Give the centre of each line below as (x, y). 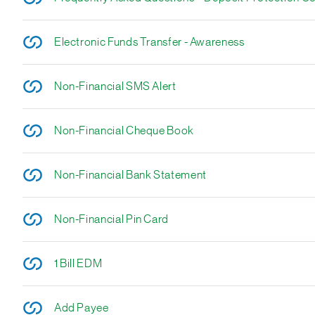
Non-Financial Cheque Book (124, 131)
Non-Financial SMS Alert (115, 86)
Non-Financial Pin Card (111, 219)
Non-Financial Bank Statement (130, 175)
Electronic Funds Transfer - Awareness (149, 42)
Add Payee (81, 308)
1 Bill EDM (78, 264)
